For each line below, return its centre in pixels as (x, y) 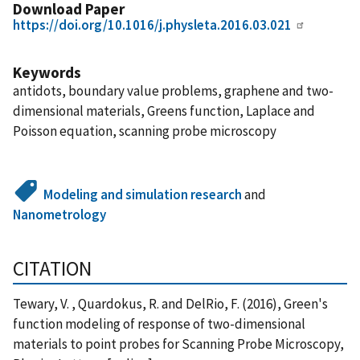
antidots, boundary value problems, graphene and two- (173, 90)
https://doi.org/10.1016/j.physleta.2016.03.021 (152, 25)
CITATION (52, 268)
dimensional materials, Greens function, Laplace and (164, 110)
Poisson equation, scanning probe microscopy (145, 131)
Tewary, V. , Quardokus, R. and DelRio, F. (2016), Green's (170, 303)
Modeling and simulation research (143, 194)
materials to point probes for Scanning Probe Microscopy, (178, 344)
